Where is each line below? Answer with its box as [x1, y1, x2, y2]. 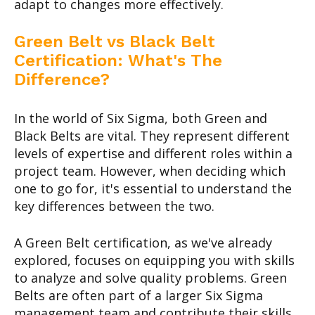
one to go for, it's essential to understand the [14, 179, 292, 197]
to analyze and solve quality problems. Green [14, 269, 287, 286]
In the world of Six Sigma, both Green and [14, 109, 267, 127]
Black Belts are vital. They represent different [14, 127, 290, 144]
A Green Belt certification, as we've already [14, 233, 272, 251]
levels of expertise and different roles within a [14, 144, 292, 162]
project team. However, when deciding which [14, 162, 285, 179]
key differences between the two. [14, 197, 214, 214]
